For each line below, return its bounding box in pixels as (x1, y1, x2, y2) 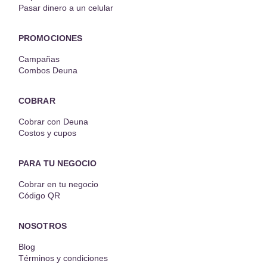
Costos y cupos (18, 128, 76, 138)
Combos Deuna (18, 65, 77, 75)
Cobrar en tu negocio (18, 179, 98, 189)
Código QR (18, 190, 60, 200)
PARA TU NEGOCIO (18, 158, 97, 168)
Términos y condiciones (18, 253, 108, 263)
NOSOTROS (18, 221, 67, 231)
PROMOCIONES (18, 33, 83, 43)
